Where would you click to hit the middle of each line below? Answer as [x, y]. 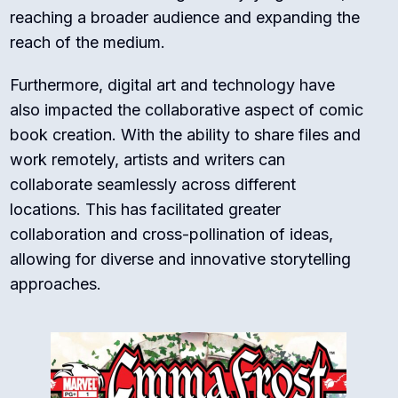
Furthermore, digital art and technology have [173, 85]
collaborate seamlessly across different [153, 185]
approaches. [56, 284]
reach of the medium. [88, 43]
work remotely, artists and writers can [148, 160]
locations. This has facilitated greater [146, 210]
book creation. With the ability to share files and [186, 135]
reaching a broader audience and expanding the [185, 18]
